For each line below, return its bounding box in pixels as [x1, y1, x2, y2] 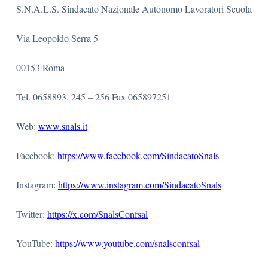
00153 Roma [16, 61, 65, 74]
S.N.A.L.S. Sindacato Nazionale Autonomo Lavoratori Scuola [16, 2, 252, 15]
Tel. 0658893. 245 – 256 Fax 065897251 [16, 90, 171, 103]
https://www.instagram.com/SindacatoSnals [58, 178, 221, 191]
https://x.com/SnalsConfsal [47, 208, 148, 220]
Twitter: [16, 208, 47, 220]
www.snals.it [38, 120, 87, 132]
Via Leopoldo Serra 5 [16, 32, 98, 44]
